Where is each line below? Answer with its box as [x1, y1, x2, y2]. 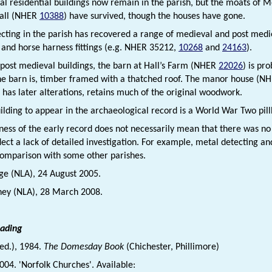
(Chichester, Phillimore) [126, 242, 219, 252]
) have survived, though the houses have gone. [64, 11, 245, 21]
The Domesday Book [44, 242, 126, 252]
